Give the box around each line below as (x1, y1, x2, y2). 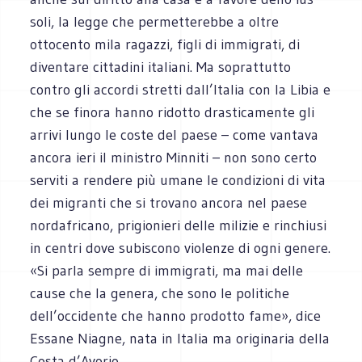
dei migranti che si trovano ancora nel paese (30, 193, 308, 212)
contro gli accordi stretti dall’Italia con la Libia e (30, 80, 331, 99)
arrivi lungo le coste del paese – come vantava (30, 125, 319, 144)
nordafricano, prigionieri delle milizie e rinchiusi (30, 216, 327, 234)
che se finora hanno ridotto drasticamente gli (30, 103, 315, 121)
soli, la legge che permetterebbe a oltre (30, 12, 280, 31)
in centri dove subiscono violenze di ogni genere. (30, 238, 331, 257)
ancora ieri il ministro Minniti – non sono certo (30, 148, 318, 166)
